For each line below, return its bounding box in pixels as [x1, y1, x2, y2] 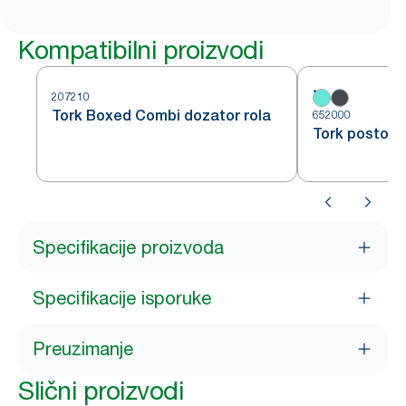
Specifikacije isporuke [33, 287, 211, 309]
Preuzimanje [33, 338, 133, 360]
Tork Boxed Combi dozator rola [52, 107, 271, 124]
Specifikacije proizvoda [33, 237, 224, 258]
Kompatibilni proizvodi [18, 34, 263, 65]
